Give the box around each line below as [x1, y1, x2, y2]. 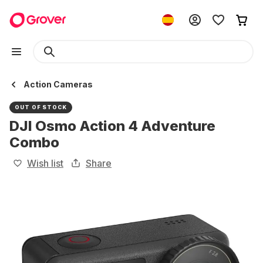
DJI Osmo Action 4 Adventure [9, 117, 215, 134]
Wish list [27, 157, 63, 169]
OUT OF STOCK [15, 104, 67, 110]
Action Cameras [23, 79, 93, 89]
